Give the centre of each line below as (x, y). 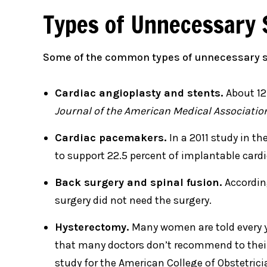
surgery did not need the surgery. (133, 201)
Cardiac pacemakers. (112, 138)
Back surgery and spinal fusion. (140, 183)
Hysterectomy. (93, 227)
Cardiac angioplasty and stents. (140, 93)
